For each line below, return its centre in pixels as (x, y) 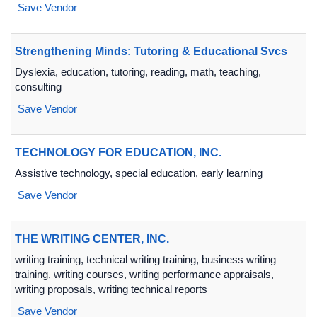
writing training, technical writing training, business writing (145, 259)
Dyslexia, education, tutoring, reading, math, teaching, (138, 72)
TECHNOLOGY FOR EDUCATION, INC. (118, 152)
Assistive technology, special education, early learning (139, 173)
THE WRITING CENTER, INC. (92, 239)
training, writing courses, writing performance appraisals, (144, 274)
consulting (38, 87)
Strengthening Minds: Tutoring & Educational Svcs (151, 51)
